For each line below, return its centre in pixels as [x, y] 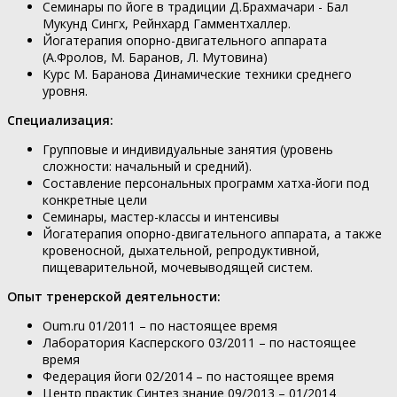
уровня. [65, 90]
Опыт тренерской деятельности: [114, 296]
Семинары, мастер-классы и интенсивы [161, 216]
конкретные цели [95, 199]
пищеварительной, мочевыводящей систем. [178, 267]
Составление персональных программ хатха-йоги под [206, 183]
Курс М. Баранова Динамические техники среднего [197, 74]
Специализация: [60, 120]
